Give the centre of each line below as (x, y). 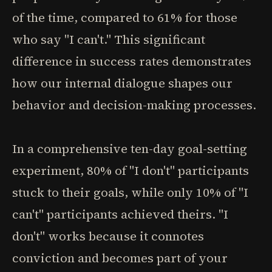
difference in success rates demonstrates (132, 61)
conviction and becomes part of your (120, 258)
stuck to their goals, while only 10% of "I (130, 192)
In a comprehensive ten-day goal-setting (130, 149)
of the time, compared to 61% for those (125, 18)
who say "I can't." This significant (109, 39)
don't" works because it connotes (108, 236)
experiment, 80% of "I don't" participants (131, 171)
